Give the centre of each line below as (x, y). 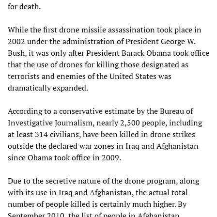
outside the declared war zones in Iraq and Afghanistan (103, 146)
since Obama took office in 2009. (64, 157)
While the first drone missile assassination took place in (105, 29)
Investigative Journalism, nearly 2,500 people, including (105, 122)
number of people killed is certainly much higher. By (97, 204)
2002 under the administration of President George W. (101, 41)
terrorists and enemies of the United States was (90, 76)
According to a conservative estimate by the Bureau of (100, 111)
